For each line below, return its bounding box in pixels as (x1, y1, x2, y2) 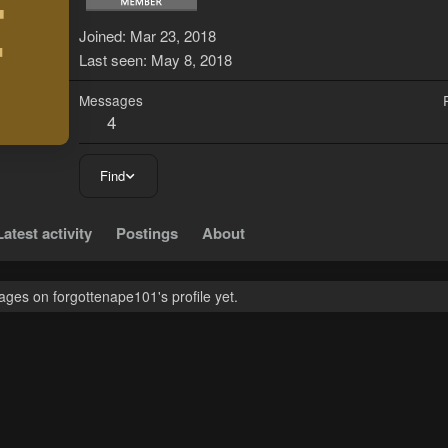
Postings (116, 222, 178, 245)
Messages (79, 90, 143, 111)
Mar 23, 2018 (130, 25, 216, 47)
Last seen (79, 49, 143, 71)
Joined (79, 25, 122, 47)
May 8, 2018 (151, 49, 232, 71)
